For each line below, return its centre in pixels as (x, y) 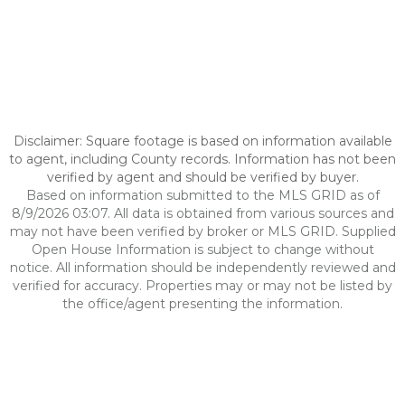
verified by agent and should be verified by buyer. (202, 177)
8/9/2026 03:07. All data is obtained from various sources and (202, 213)
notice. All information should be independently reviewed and (202, 268)
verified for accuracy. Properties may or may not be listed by (202, 286)
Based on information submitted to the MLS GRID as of (202, 195)
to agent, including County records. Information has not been (202, 159)
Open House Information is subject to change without (202, 250)
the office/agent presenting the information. (202, 304)
